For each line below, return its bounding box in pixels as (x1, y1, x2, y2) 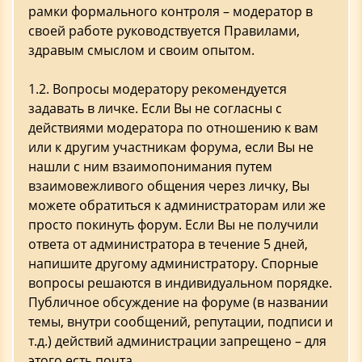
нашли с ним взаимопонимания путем (28, 158, 272, 175)
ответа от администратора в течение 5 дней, (28, 235, 308, 253)
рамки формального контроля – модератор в (28, 2, 313, 20)
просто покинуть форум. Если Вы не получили (28, 216, 318, 234)
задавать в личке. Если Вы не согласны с (28, 99, 282, 117)
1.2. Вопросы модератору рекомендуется (28, 80, 287, 98)
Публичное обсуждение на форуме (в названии (28, 293, 328, 311)
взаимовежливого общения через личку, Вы (28, 177, 309, 195)
